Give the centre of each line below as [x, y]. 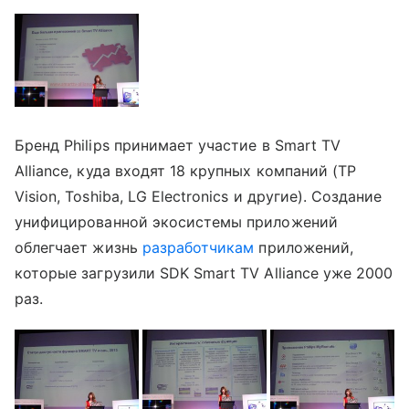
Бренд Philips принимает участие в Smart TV [178, 145]
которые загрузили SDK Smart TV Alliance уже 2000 [204, 273]
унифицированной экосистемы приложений [176, 221]
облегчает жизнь [79, 247]
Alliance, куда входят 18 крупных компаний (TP [186, 170]
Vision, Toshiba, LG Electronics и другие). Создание [199, 196]
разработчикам [198, 247]
